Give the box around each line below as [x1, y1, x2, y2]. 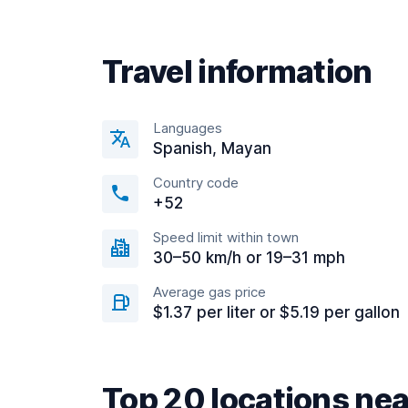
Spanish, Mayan [153, 139, 271, 158]
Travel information [102, 53, 372, 90]
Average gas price [153, 283, 266, 301]
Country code [153, 174, 239, 191]
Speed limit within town [153, 229, 299, 246]
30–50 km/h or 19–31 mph [153, 249, 345, 267]
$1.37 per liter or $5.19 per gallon [153, 303, 400, 321]
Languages [153, 119, 222, 137]
